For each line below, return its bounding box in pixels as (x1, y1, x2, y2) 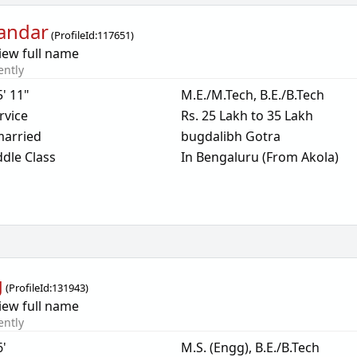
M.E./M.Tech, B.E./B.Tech (180, 86, 324, 104)
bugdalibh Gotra (180, 127, 280, 145)
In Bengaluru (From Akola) (180, 148, 339, 166)
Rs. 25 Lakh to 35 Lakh (180, 107, 313, 124)
